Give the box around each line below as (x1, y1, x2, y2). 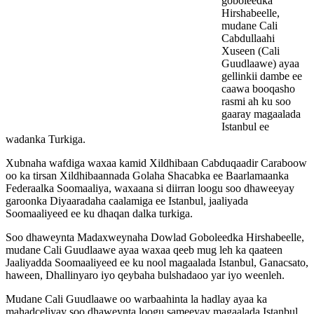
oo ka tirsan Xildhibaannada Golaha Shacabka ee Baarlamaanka (6, 170, 289, 182)
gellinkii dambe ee (221, 70, 302, 83)
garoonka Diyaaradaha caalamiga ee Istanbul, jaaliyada (6, 195, 248, 207)
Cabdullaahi (221, 32, 275, 45)
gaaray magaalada (221, 108, 301, 121)
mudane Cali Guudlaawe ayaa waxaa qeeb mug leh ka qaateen (6, 244, 282, 257)
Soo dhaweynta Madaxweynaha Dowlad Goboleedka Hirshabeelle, (6, 231, 304, 244)
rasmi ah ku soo (221, 95, 291, 108)
